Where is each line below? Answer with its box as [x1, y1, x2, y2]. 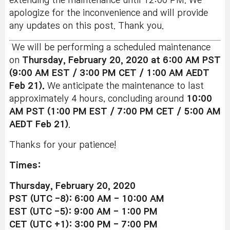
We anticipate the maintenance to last [45, 82, 204, 90]
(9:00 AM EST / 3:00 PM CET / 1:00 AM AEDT [9, 69, 209, 78]
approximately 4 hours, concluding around [9, 94, 186, 103]
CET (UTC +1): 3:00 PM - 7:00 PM [9, 220, 158, 229]
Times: [9, 161, 41, 170]
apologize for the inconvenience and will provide [9, 9, 208, 17]
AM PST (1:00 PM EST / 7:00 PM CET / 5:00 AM [9, 107, 221, 116]
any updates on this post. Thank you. [9, 22, 164, 30]
